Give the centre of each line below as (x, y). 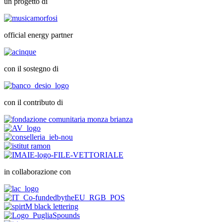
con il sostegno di (31, 69)
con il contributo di (33, 103)
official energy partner (38, 35)
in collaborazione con (37, 172)
